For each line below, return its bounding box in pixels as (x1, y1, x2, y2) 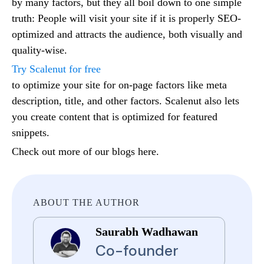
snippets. (12, 127, 52, 139)
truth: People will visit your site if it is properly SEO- (12, 12, 241, 25)
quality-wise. (12, 44, 70, 57)
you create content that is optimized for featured (12, 111, 217, 123)
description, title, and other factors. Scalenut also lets (12, 95, 239, 107)
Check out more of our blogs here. (12, 146, 159, 158)
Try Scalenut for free (12, 63, 101, 75)
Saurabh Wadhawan (95, 225, 198, 239)
